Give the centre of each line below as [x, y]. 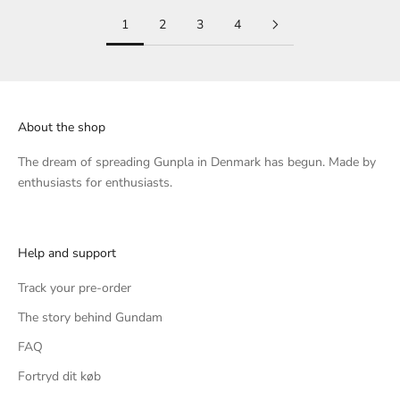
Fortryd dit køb [59, 377]
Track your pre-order [75, 288]
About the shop [62, 128]
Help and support [67, 254]
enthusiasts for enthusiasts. [95, 183]
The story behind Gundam [90, 318]
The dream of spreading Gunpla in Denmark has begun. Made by [197, 162]
